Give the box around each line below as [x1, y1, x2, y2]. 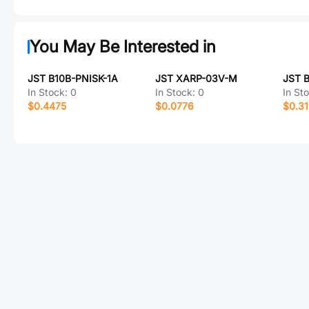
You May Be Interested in [30, 37, 216, 57]
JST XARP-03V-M [154, 72, 237, 84]
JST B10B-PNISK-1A [28, 72, 118, 84]
